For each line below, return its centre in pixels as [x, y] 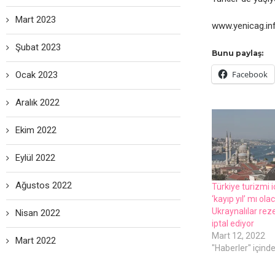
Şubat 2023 [38, 48]
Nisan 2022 [38, 213]
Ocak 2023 [37, 75]
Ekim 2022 [36, 130]
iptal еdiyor [233, 224]
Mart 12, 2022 [238, 236]
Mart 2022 [36, 241]
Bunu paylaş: [237, 53]
